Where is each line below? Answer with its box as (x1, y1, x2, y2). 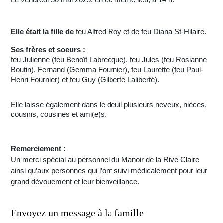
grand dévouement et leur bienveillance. (11, 178, 139, 186)
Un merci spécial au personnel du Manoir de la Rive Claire (11, 156, 199, 164)
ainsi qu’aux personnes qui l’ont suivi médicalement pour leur (11, 167, 207, 175)
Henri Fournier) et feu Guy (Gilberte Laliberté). (11, 76, 159, 84)
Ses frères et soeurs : (11, 46, 85, 54)
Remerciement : (11, 145, 66, 153)
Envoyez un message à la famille (11, 207, 144, 218)
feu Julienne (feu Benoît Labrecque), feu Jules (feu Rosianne (11, 56, 207, 64)
